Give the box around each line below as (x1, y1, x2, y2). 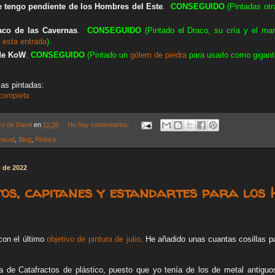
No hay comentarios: (67, 120, 131, 128)
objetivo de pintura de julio (47, 234, 141, 244)
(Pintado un (85, 50, 128, 60)
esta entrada (2, 37, 47, 47)
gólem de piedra (128, 50, 187, 60)
